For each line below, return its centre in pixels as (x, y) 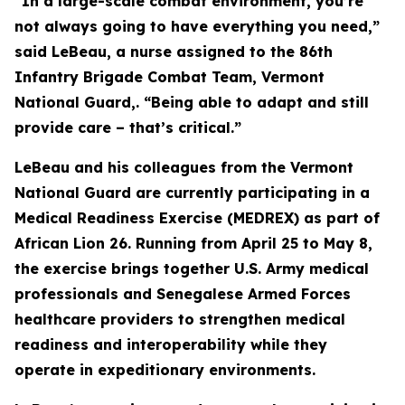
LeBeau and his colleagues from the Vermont (184, 167)
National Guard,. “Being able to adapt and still (192, 102)
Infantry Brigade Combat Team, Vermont (170, 77)
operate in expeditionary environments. (165, 370)
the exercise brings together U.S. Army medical (192, 268)
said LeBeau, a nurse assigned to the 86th (174, 52)
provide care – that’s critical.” (128, 127)
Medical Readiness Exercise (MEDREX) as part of (197, 218)
